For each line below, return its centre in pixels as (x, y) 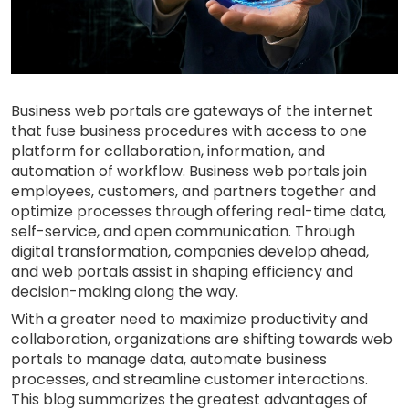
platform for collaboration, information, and (168, 151)
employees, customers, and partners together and (194, 191)
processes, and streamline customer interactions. (189, 379)
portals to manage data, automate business (169, 359)
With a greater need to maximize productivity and (189, 319)
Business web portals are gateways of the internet (192, 110)
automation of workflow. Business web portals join (189, 171)
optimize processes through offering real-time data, (199, 211)
